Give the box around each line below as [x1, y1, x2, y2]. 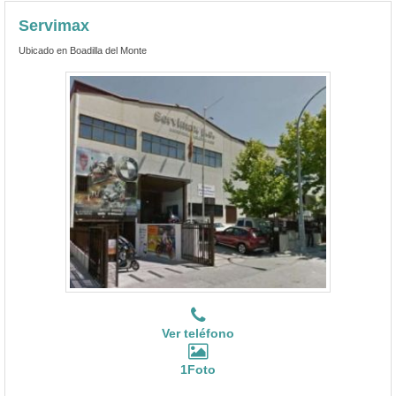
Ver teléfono [162, 325, 234, 340]
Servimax [19, 16, 89, 34]
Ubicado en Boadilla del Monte [19, 44, 147, 56]
